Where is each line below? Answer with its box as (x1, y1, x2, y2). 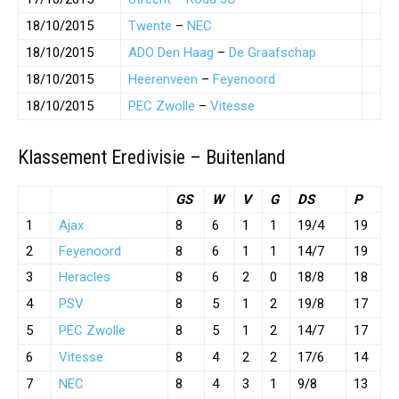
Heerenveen (128, 71, 198, 87)
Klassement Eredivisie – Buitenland (18, 146, 286, 168)
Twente (128, 18, 172, 34)
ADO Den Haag (128, 45, 214, 61)
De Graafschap (229, 45, 316, 61)
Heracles (59, 269, 110, 285)
